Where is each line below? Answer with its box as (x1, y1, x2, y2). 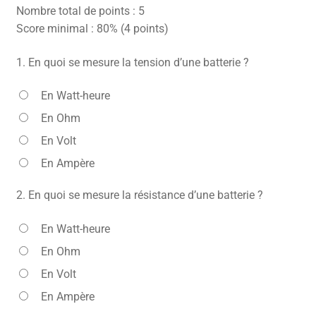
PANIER (23, 130, 54, 142)
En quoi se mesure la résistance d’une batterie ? (28, 188, 263, 202)
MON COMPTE (23, 102, 82, 113)
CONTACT (23, 16, 64, 28)
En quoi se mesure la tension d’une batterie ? (28, 55, 249, 69)
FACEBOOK (23, 44, 68, 56)
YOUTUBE (23, 73, 63, 85)
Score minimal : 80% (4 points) (16, 22, 169, 36)
